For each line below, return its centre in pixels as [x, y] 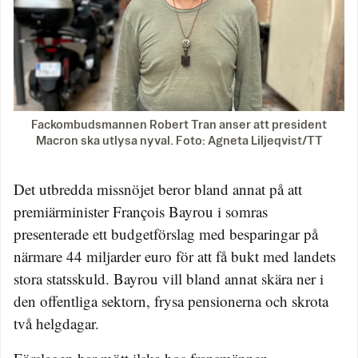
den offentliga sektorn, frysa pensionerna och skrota [171, 300]
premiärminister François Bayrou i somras [141, 211]
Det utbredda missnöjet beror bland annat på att [158, 189]
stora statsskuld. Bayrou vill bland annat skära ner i [169, 278]
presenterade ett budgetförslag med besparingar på [166, 233]
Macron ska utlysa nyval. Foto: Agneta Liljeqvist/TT [179, 141]
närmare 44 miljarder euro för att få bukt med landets [175, 256]
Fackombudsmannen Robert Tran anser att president [179, 125]
